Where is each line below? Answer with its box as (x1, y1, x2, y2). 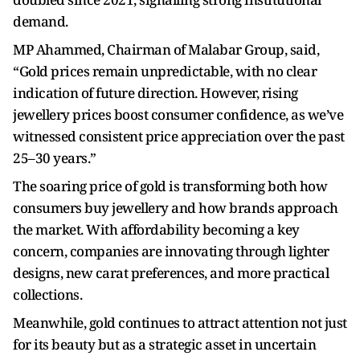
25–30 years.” (13, 149, 96, 167)
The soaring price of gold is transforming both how (13, 177, 327, 195)
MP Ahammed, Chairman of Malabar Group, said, (13, 40, 319, 59)
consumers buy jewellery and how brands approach (13, 198, 338, 217)
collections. (13, 285, 82, 304)
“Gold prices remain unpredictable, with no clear (13, 62, 317, 80)
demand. (13, 12, 68, 31)
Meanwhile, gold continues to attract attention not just (13, 313, 347, 332)
